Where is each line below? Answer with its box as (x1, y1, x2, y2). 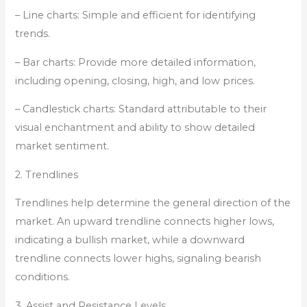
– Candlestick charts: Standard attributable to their (15, 103, 267, 116)
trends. (15, 27, 51, 40)
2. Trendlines (15, 168, 79, 181)
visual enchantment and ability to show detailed (15, 121, 256, 134)
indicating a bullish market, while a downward (15, 234, 245, 247)
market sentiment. (15, 140, 110, 153)
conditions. (15, 271, 71, 284)
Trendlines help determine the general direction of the (15, 197, 291, 210)
